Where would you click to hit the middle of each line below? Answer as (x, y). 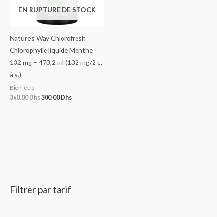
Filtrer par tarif (40, 190)
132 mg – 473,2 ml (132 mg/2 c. (56, 62)
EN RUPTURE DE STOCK (57, 9)
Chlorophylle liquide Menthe (51, 50)
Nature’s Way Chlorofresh (48, 38)
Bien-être (22, 87)
